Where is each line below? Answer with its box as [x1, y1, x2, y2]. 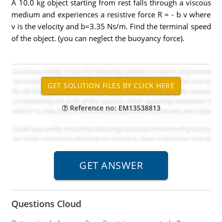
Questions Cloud [11, 198, 81, 210]
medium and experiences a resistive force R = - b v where [11, 9, 211, 19]
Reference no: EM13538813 [67, 103, 161, 112]
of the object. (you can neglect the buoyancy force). [11, 33, 184, 43]
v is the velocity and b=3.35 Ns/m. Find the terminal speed [11, 21, 211, 31]
